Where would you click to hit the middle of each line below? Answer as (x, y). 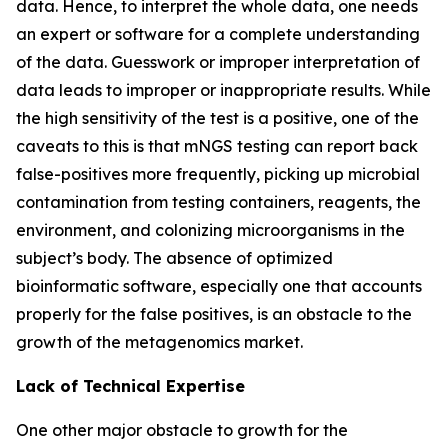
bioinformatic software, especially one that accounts (219, 285)
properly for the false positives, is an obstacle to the (214, 313)
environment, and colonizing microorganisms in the (210, 229)
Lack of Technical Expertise (130, 385)
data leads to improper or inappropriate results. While (223, 89)
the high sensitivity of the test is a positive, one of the (217, 117)
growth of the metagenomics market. (163, 341)
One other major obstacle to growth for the (182, 429)
